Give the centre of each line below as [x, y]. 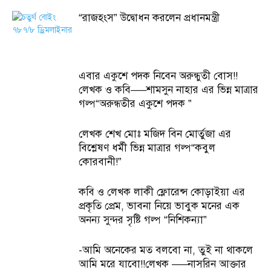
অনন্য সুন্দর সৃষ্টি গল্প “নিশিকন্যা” [143, 220]
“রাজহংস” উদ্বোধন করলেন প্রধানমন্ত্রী [149, 18]
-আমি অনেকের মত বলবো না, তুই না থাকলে [166, 250]
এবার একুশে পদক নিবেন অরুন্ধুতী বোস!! [158, 76]
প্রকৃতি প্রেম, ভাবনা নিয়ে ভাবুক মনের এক [159, 206]
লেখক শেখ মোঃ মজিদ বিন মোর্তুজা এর [155, 134]
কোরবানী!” [100, 162]
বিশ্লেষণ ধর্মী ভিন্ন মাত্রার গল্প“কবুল [147, 148]
